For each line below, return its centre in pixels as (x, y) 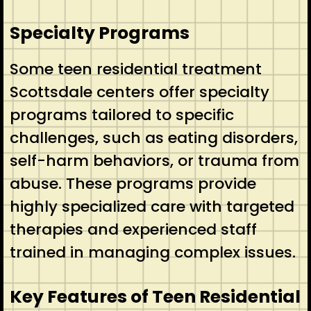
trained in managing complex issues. (152, 252)
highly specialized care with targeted (152, 206)
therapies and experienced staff (133, 229)
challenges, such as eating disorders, (153, 137)
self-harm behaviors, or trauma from (154, 160)
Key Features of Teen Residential (155, 296)
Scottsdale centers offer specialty (139, 92)
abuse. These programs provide (133, 183)
